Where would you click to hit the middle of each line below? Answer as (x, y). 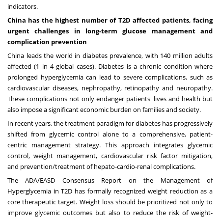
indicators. (23, 7)
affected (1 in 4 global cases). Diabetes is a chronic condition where (110, 67)
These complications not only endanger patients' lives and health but (110, 99)
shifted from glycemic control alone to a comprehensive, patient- (110, 134)
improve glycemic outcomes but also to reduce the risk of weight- (110, 213)
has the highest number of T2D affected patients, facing (119, 20)
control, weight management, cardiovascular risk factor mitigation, (110, 156)
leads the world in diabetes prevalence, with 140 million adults (118, 56)
